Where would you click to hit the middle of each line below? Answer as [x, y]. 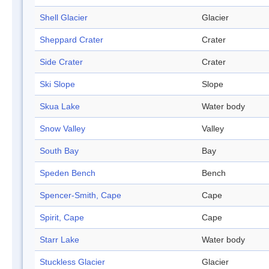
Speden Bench [68, 173]
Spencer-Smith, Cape [80, 195]
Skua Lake [60, 107]
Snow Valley [62, 129]
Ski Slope [57, 84]
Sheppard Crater [71, 40]
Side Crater [61, 62]
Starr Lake [59, 240]
